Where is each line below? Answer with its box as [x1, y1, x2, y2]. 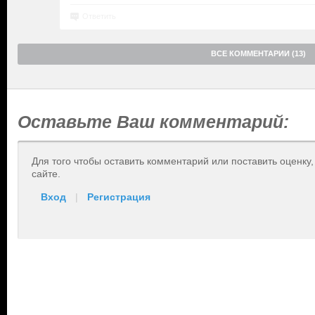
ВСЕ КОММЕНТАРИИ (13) [211, 49, 306, 58]
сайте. [32, 168, 60, 179]
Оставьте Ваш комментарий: [18, 112, 289, 131]
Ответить [82, 12, 116, 20]
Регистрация [87, 191, 150, 202]
